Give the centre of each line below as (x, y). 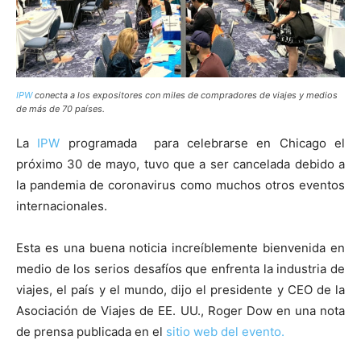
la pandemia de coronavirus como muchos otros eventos (180, 185)
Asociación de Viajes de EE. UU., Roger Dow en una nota (180, 311)
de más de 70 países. (60, 109)
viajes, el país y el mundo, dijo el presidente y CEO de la (180, 290)
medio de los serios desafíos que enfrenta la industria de (180, 269)
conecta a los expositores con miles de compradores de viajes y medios (185, 95)
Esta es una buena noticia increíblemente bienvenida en (180, 248)
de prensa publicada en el (91, 332)
